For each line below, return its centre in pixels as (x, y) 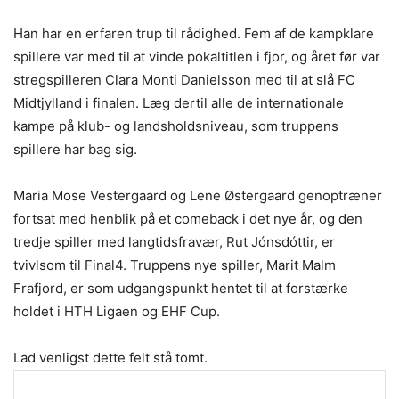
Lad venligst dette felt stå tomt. (110, 357)
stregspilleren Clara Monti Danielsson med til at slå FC (184, 79)
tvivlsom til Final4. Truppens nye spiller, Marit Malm (175, 265)
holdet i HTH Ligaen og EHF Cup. (117, 311)
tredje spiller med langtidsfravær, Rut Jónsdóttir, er (174, 241)
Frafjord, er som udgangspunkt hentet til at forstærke (181, 288)
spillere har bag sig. (75, 149)
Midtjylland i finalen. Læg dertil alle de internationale (179, 102)
